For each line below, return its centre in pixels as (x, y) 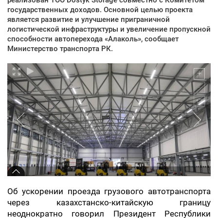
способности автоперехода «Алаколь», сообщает (93, 39)
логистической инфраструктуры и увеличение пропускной (109, 29)
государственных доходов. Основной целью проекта (100, 9)
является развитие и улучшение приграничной (89, 19)
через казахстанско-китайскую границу (109, 202)
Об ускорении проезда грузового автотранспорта (109, 191)
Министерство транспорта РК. (60, 48)
